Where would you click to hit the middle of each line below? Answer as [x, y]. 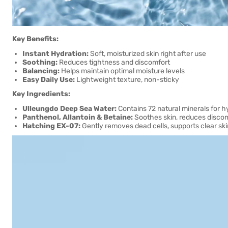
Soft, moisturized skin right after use [147, 54]
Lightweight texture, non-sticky [127, 80]
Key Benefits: [35, 39]
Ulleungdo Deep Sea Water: [69, 109]
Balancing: [41, 71]
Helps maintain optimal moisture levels [122, 71]
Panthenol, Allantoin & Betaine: [78, 117]
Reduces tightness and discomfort [114, 62]
